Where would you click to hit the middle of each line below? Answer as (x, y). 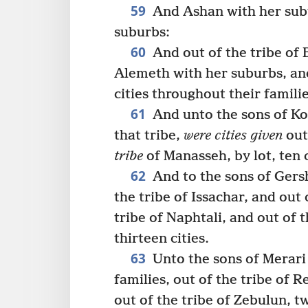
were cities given (233, 135)
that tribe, (149, 135)
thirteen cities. (162, 239)
